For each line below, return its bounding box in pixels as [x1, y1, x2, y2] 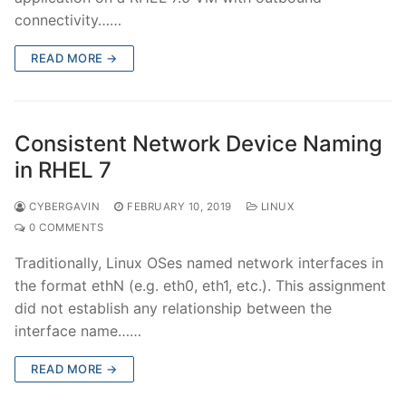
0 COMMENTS [25, 220, 103, 234]
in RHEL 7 [14, 156, 111, 183]
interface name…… [14, 321, 141, 340]
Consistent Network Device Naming [14, 130, 382, 157]
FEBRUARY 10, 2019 [127, 199, 232, 213]
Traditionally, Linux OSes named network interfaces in [14, 253, 383, 272]
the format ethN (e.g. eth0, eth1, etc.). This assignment [14, 275, 386, 295]
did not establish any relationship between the [14, 298, 332, 317]
